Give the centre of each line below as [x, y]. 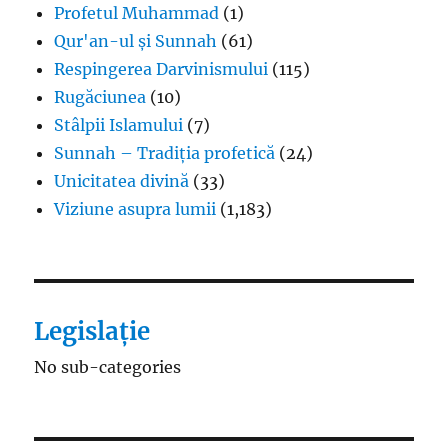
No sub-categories [108, 366]
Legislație [92, 331]
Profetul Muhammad [137, 12]
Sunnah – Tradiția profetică [165, 152]
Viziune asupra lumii [135, 208]
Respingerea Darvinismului [161, 68]
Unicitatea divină [122, 180]
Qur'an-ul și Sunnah [136, 40]
